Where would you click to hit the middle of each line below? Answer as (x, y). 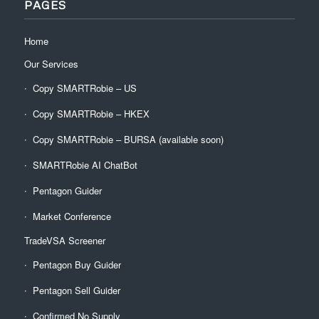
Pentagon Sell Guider (76, 290)
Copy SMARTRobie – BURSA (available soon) (128, 139)
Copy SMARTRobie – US (84, 88)
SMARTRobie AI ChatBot (85, 164)
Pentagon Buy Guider (77, 264)
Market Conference (72, 216)
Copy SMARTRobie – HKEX (91, 113)
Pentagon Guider (67, 190)
